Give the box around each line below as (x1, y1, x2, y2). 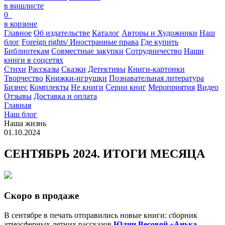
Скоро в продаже (4, 190, 79, 201)
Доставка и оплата (34, 92, 97, 101)
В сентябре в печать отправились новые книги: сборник (4, 210, 197, 219)
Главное (4, 29, 32, 38)
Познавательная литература (109, 74, 204, 83)
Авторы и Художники (122, 29, 197, 38)
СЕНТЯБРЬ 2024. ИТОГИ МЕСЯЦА (4, 147, 205, 161)
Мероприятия (148, 83, 195, 92)
